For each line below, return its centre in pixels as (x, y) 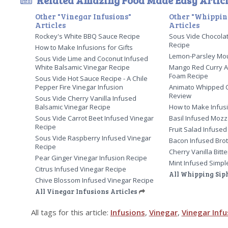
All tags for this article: (70, 212)
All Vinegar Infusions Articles (86, 192)
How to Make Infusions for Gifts (84, 48)
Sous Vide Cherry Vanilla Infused (85, 98)
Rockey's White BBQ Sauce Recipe (87, 36)
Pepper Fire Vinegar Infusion (79, 87)
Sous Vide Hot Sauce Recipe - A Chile (91, 79)
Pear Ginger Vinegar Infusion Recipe (91, 158)
